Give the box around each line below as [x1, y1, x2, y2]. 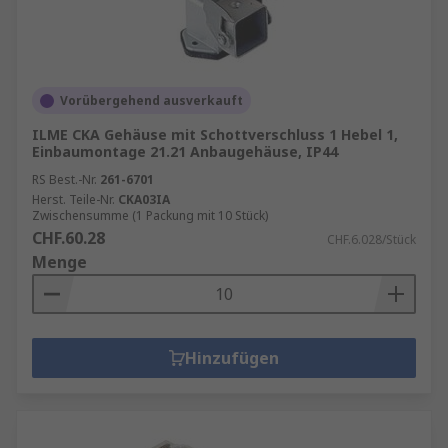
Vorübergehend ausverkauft [60, 92, 243, 109]
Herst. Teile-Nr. [32, 191, 115, 208]
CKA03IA [118, 191, 170, 208]
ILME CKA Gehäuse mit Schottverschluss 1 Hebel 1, [32, 125, 398, 144]
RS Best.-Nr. [32, 171, 97, 188]
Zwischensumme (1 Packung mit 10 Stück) [32, 207, 268, 224]
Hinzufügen [185, 347, 279, 369]
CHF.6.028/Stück [327, 231, 416, 248]
